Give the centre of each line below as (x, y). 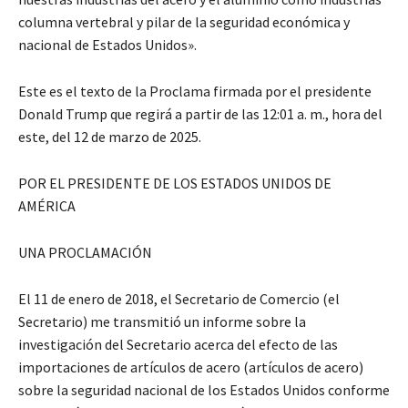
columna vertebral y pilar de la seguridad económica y (184, 22)
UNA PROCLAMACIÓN (85, 253)
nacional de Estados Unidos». (107, 45)
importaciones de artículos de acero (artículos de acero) (191, 367)
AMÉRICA (47, 206)
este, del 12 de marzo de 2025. (110, 137)
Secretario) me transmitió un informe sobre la (162, 322)
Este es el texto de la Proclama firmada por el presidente (195, 92)
